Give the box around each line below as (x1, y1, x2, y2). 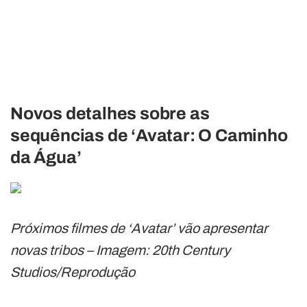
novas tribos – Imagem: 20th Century (10, 242, 230, 258)
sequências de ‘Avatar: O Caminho (10, 125, 288, 145)
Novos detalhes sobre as (10, 103, 210, 123)
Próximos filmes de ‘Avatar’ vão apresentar (10, 220, 268, 236)
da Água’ (10, 147, 82, 167)
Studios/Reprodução (10, 264, 135, 280)
